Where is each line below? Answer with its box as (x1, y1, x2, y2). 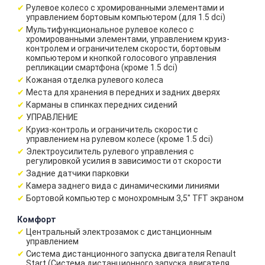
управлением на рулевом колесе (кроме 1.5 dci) (26, 134, 213, 144)
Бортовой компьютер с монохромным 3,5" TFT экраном (26, 193, 244, 203)
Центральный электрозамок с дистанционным (26, 227, 212, 237)
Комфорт (17, 215, 56, 224)
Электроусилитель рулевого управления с (26, 147, 194, 156)
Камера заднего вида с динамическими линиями (26, 181, 219, 190)
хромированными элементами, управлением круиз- (26, 34, 230, 44)
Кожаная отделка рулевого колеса (26, 75, 163, 85)
